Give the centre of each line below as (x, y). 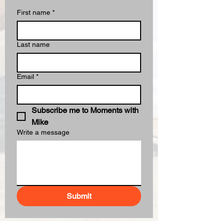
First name (34, 12)
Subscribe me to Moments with (85, 110)
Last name (33, 44)
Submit (79, 196)
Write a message (43, 132)
